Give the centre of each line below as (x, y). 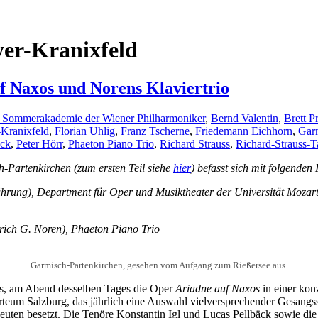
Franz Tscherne (155, 131)
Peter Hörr (39, 143)
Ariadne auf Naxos (218, 288)
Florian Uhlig (85, 131)
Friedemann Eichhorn (244, 131)
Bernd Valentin (245, 118)
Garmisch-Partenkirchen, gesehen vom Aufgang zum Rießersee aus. (159, 265)
